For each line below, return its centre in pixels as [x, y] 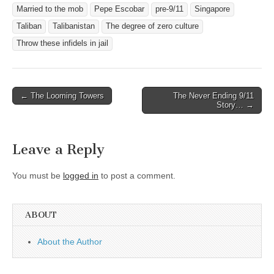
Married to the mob [50, 9]
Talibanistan [74, 26]
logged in [81, 175]
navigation [39, 110]
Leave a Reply [58, 149]
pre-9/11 [169, 9]
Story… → [235, 105]
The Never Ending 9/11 [213, 95]
